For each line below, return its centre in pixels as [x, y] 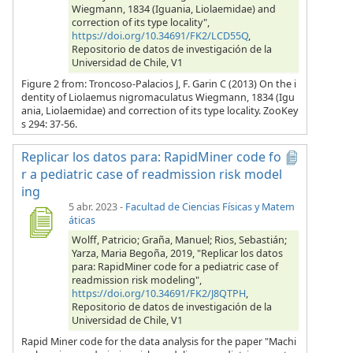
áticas [82, 220]
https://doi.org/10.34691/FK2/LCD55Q [160, 35]
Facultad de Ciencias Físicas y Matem [210, 206]
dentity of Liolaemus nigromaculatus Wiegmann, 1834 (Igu [158, 97]
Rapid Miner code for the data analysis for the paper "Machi [159, 341]
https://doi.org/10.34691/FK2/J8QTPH [159, 293]
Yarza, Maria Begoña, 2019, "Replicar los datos [177, 253]
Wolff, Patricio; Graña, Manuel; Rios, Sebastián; [179, 240]
